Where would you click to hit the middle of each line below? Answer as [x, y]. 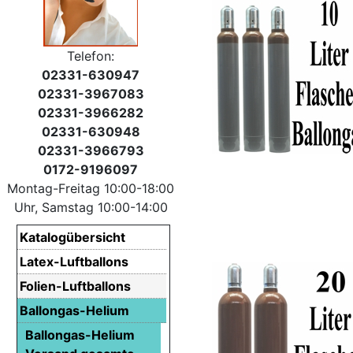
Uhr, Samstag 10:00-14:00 [91, 207]
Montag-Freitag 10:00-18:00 [91, 188]
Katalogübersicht [72, 237]
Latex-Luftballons [74, 261]
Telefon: [91, 56]
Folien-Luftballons [75, 286]
